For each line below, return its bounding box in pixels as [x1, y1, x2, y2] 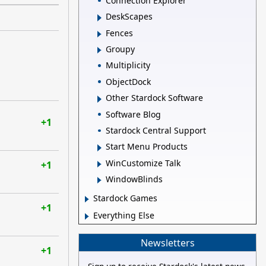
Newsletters [140, 236, 195, 249]
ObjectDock [106, 75, 151, 87]
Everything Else [93, 210, 154, 221]
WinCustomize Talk [106, 157, 180, 169]
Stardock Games [93, 192, 157, 204]
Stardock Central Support [106, 124, 206, 136]
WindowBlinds [106, 173, 163, 185]
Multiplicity [106, 59, 150, 71]
